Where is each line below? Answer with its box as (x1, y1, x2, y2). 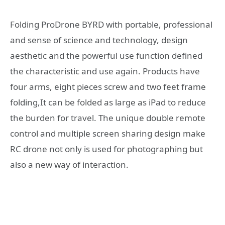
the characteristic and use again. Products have (10, 65, 200, 77)
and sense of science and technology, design (10, 34, 188, 46)
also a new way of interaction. (10, 159, 129, 171)
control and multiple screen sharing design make (10, 128, 205, 140)
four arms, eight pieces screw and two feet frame (10, 81, 206, 93)
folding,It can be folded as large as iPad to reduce (10, 96, 206, 108)
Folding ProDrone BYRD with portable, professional (10, 19, 212, 31)
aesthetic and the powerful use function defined (10, 50, 202, 62)
